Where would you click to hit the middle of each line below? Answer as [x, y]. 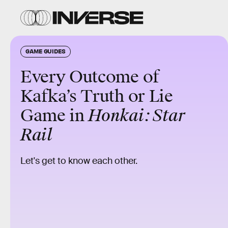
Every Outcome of [90, 77]
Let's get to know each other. [79, 161]
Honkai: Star [137, 116]
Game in [54, 116]
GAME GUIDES [46, 51]
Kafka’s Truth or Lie [97, 96]
